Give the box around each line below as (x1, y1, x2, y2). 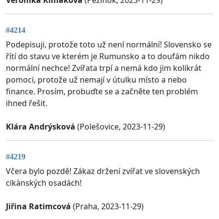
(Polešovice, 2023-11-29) (75, 121, 165, 132)
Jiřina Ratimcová (6, 201, 71, 212)
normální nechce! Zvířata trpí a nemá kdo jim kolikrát (6, 63, 201, 74)
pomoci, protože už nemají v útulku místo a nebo (6, 74, 187, 86)
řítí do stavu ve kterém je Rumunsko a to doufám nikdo (6, 51, 210, 62)
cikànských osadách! (6, 177, 82, 189)
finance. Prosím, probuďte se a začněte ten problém (6, 86, 198, 97)
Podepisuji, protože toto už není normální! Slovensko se (6, 39, 212, 50)
